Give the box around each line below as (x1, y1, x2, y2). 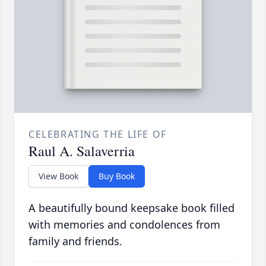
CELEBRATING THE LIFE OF (28, 128, 167, 141)
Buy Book (99, 170, 135, 182)
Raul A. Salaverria (28, 141, 135, 161)
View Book (39, 170, 78, 182)
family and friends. (28, 234, 122, 249)
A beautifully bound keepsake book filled (28, 201, 235, 216)
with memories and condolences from (28, 217, 220, 232)
